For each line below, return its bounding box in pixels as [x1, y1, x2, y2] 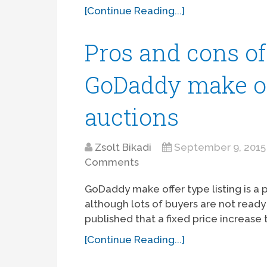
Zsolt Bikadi [95, 141, 152, 154]
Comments [85, 156, 139, 169]
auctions [85, 101, 179, 133]
